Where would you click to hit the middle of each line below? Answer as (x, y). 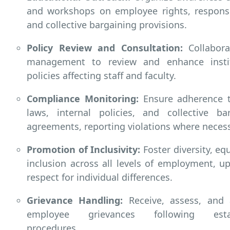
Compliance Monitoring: (83, 98)
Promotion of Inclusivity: (84, 149)
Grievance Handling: (75, 200)
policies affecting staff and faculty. (101, 75)
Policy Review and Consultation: (105, 47)
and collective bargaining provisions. (107, 24)
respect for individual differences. (100, 177)
